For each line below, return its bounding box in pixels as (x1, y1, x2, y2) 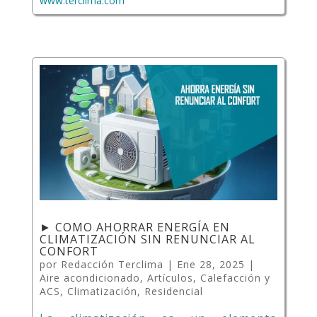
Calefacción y (200, 270, 270, 284)
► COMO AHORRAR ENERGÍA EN (39, 219, 230, 235)
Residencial (144, 284, 203, 298)
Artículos (146, 270, 193, 284)
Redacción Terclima (60, 257, 163, 271)
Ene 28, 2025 (176, 257, 245, 271)
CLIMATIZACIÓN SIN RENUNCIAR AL (39, 231, 255, 247)
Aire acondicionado (39, 270, 140, 284)
